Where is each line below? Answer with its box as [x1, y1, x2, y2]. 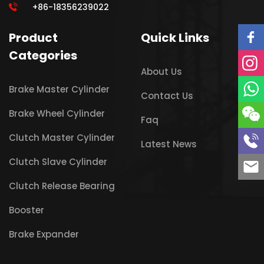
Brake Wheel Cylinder [9, 107, 105, 120]
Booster [9, 203, 44, 216]
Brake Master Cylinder [9, 82, 110, 95]
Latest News [141, 137, 197, 150]
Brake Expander [9, 227, 79, 240]
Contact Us [141, 89, 193, 102]
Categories [9, 47, 77, 64]
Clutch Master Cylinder [9, 131, 115, 144]
